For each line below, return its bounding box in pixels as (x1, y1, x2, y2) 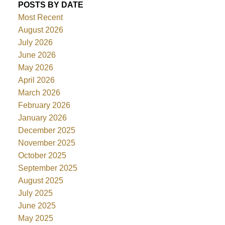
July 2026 (18, 38, 53, 47)
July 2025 (18, 188, 53, 197)
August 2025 (18, 176, 63, 185)
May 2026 (18, 63, 53, 72)
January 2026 (18, 113, 67, 122)
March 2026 (18, 88, 60, 97)
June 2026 (18, 50, 56, 59)
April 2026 (18, 75, 55, 84)
